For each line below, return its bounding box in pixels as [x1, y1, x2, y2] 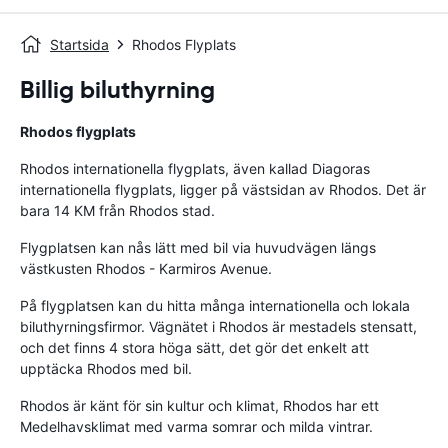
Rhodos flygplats [20, 123, 136, 140]
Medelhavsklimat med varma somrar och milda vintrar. [20, 418, 373, 435]
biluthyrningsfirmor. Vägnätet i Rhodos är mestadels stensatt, [20, 318, 417, 335]
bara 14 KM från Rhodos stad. [20, 202, 215, 219]
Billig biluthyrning [20, 75, 215, 105]
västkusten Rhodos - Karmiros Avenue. [20, 260, 272, 277]
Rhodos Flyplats [132, 36, 236, 53]
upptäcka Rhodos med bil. [20, 360, 192, 377]
